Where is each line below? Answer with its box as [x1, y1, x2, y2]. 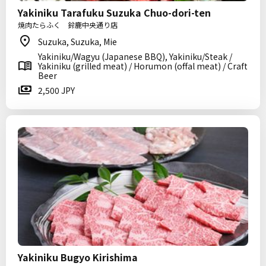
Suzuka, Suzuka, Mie [38, 36, 117, 47]
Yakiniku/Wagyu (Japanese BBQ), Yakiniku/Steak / [38, 50, 232, 62]
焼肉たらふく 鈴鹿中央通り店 [18, 20, 118, 30]
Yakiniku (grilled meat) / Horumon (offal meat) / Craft [38, 60, 248, 72]
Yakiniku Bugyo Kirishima [18, 250, 138, 264]
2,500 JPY [38, 84, 75, 96]
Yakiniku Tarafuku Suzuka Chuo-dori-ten [18, 5, 211, 20]
